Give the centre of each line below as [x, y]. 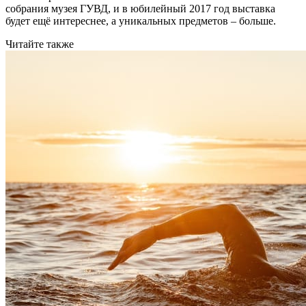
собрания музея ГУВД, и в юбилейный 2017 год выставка [140, 9]
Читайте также [40, 44]
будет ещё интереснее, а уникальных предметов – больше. [143, 21]
